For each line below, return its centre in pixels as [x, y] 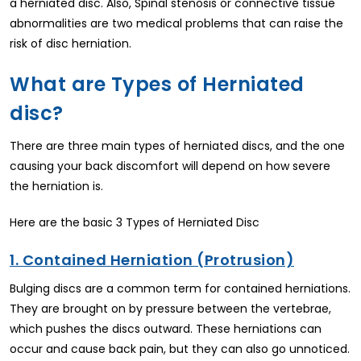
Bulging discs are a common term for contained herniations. [180, 288]
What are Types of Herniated [157, 84]
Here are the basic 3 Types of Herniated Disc [135, 222]
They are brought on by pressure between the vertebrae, [170, 308]
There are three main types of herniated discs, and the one [177, 145]
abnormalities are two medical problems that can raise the [176, 23]
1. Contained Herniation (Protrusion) [152, 259]
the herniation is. [56, 186]
